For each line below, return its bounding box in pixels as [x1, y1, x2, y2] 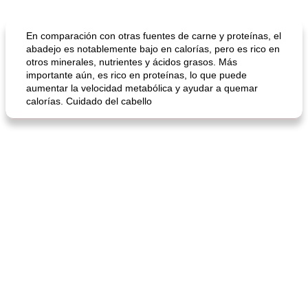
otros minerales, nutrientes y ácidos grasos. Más [26, 56, 237, 67]
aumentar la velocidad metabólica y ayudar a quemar [26, 82, 258, 93]
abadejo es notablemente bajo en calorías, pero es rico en [26, 43, 280, 54]
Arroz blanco [167, 22, 207, 30]
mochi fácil [15, 153, 60, 163]
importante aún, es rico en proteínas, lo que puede [26, 69, 247, 80]
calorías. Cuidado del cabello [26, 96, 152, 107]
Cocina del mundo [19, 22, 74, 30]
